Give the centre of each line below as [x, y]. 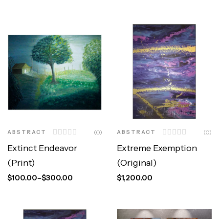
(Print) [21, 163]
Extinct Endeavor [42, 148]
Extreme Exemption [157, 148]
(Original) [137, 163]
